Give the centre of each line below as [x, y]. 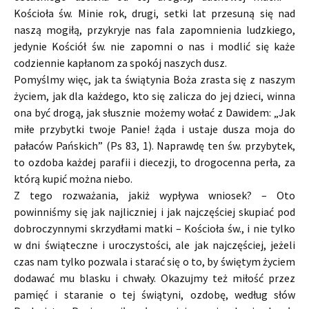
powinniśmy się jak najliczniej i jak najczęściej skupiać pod [154, 212]
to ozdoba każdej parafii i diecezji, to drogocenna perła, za [154, 162]
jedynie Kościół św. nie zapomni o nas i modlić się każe [154, 47]
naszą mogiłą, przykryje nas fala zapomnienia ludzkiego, [154, 30]
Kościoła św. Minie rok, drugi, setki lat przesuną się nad [154, 13]
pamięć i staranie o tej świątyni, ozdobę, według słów [154, 295]
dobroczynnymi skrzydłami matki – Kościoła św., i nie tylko [154, 229]
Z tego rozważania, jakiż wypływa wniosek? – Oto [154, 196]
